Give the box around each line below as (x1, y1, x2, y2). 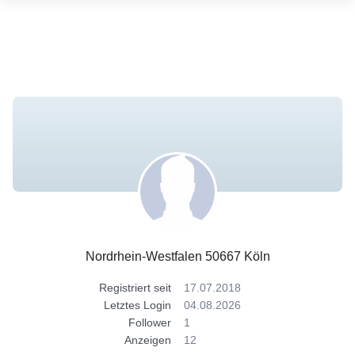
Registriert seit (99, 281, 171, 294)
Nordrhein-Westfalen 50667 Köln (85, 250, 270, 263)
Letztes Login (104, 299, 171, 311)
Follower (128, 316, 171, 329)
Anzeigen (124, 334, 171, 346)
